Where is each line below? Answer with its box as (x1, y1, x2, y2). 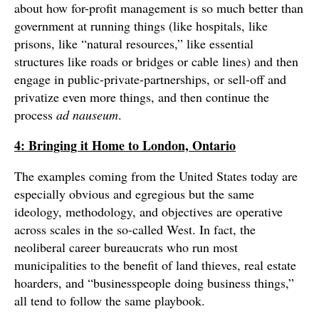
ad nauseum (56, 106, 118, 124)
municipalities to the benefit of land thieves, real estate (14, 256, 296, 274)
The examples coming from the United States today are (14, 167, 298, 185)
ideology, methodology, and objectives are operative (14, 203, 283, 221)
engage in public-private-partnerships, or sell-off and (14, 70, 286, 88)
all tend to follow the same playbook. (14, 292, 205, 310)
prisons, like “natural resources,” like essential (14, 35, 253, 53)
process (14, 106, 56, 124)
